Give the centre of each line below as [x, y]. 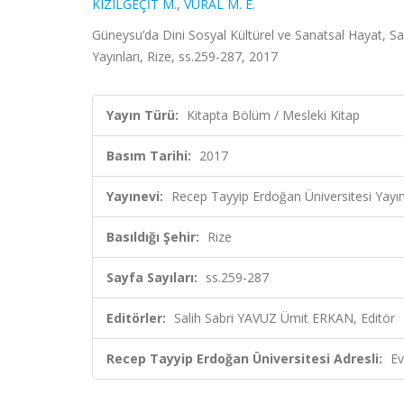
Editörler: [136, 318]
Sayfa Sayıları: [152, 277]
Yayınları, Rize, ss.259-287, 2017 [185, 56]
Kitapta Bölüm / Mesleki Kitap [273, 115]
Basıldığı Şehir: [153, 237]
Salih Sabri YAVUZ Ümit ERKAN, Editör [285, 318]
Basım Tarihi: [149, 156]
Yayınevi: [135, 196]
